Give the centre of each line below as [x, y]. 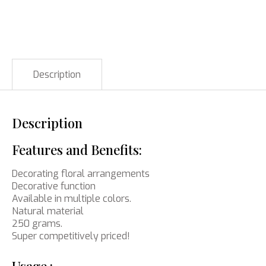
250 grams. [37, 224]
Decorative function [54, 186]
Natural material [48, 211]
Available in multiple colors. [72, 199]
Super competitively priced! [71, 236]
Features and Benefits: [77, 150]
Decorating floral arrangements [81, 174]
